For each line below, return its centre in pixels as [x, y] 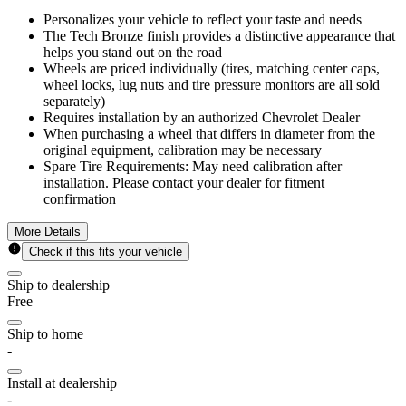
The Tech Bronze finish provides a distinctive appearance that [219, 35]
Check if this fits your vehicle [106, 251]
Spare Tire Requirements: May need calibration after [193, 166]
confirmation [80, 198]
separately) [74, 101]
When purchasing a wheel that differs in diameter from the [209, 133]
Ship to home [45, 333]
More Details [48, 231]
